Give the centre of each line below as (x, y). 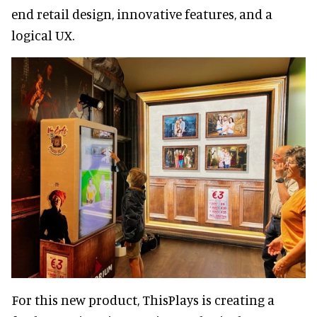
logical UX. (43, 35)
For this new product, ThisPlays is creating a (143, 299)
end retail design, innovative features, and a (142, 13)
